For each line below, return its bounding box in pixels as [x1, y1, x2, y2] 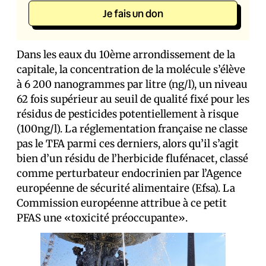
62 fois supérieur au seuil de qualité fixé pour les [17, 93, 249, 106]
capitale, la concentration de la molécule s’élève [17, 63, 245, 76]
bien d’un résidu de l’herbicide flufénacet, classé [17, 152, 248, 165]
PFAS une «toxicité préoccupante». [17, 211, 188, 224]
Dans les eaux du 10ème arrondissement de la [17, 48, 235, 61]
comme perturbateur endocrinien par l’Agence [17, 167, 242, 180]
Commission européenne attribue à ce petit [17, 197, 227, 210]
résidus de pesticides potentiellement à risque [17, 107, 239, 121]
